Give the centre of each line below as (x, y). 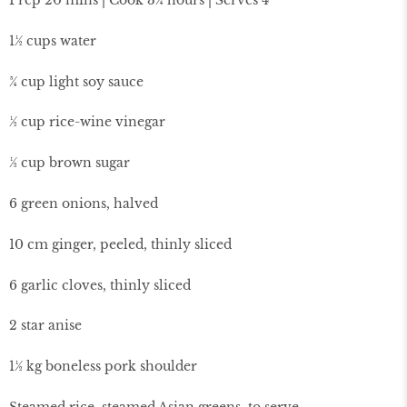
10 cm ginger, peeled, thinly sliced (120, 244)
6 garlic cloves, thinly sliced (100, 285)
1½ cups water (53, 40)
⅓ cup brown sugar (69, 163)
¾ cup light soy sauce (76, 81)
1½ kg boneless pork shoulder (103, 367)
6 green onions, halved (84, 203)
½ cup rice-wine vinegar (87, 122)
